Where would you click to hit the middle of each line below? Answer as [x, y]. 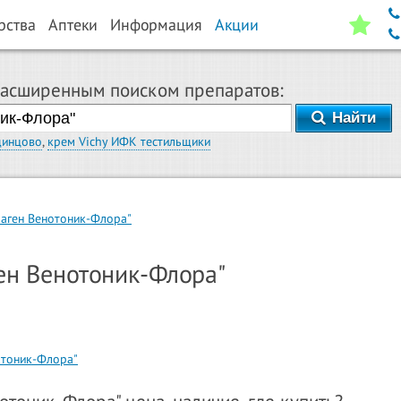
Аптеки [73, 25]
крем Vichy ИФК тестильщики [129, 142]
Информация [156, 25]
